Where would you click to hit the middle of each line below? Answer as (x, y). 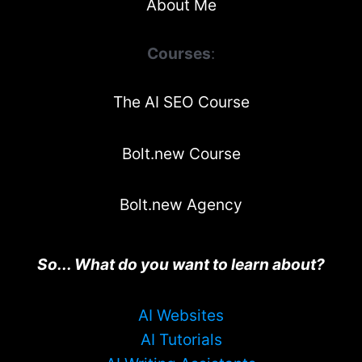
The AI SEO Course (181, 102)
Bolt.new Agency (181, 205)
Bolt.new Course (181, 153)
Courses (179, 54)
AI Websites (181, 316)
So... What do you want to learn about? (181, 264)
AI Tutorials (181, 340)
